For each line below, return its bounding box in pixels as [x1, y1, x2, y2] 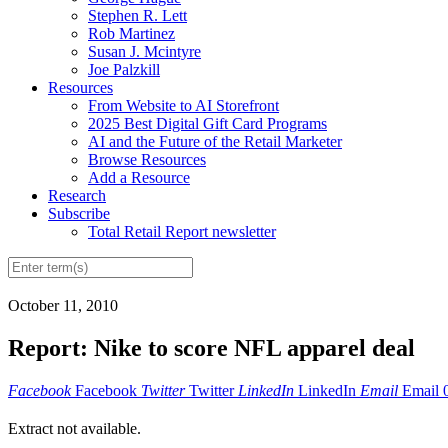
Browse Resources [88, 150, 206, 168]
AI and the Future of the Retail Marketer [88, 132, 342, 150]
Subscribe [48, 204, 110, 222]
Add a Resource [88, 168, 190, 186]
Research [48, 186, 106, 204]
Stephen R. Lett [88, 6, 187, 24]
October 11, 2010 [8, 297, 118, 315]
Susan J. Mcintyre [88, 42, 201, 60]
